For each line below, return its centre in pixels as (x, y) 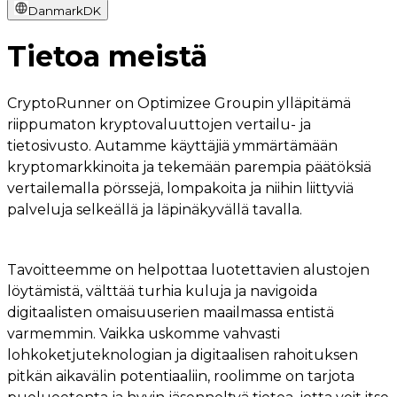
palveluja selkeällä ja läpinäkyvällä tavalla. (155, 209)
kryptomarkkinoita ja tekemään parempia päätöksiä (189, 167)
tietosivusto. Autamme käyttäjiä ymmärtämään (172, 145)
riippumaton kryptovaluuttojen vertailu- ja (159, 124)
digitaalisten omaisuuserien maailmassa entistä (171, 312)
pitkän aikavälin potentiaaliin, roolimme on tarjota (181, 376)
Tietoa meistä (107, 57)
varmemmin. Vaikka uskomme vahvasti (144, 333)
